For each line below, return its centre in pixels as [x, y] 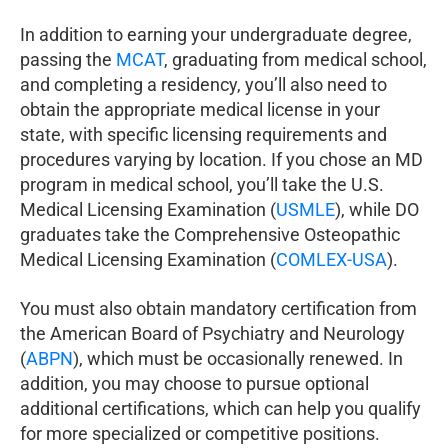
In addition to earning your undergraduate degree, [216, 35]
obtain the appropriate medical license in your [200, 110]
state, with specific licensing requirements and [203, 135]
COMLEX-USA [331, 260]
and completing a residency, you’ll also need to [203, 85]
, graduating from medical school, [295, 60]
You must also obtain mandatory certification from [218, 309]
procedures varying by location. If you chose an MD [221, 160]
